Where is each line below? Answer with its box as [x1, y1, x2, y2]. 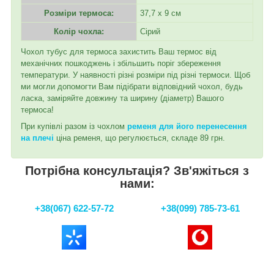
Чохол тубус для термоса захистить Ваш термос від [21, 46, 217, 56]
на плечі [21, 133, 54, 143]
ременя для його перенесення [127, 121, 247, 131]
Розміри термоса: [44, 8, 114, 18]
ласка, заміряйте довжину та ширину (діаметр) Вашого [21, 93, 224, 103]
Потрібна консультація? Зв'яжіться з [25, 163, 249, 177]
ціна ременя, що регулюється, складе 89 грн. [54, 133, 225, 143]
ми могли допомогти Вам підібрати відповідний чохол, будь [21, 81, 243, 91]
